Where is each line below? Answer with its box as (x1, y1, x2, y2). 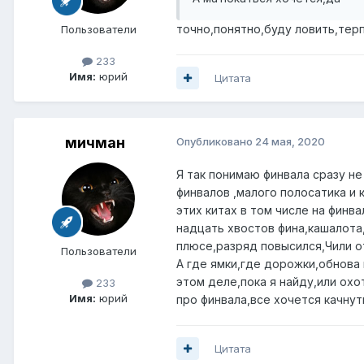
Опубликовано (176, 134, 255, 148)
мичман (65, 133, 125, 151)
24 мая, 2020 (255, 134, 325, 148)
